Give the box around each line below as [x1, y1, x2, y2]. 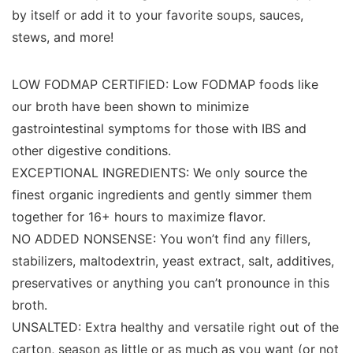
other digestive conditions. [12, 143, 171, 158]
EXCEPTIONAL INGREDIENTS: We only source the [12, 165, 307, 180]
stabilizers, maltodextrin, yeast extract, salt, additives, [12, 253, 334, 269]
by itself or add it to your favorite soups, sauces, [12, 7, 303, 23]
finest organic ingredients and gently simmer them [12, 187, 312, 203]
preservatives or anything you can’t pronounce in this [12, 275, 329, 291]
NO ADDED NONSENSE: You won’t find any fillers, [12, 231, 310, 247]
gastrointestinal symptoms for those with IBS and [12, 121, 307, 136]
